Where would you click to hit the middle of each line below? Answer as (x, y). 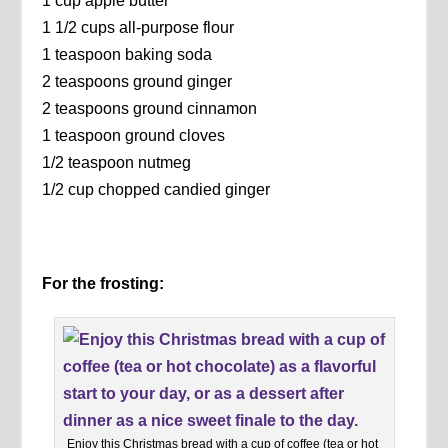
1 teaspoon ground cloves (134, 136)
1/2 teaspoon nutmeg (117, 163)
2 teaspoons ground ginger (137, 82)
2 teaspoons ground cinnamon (150, 109)
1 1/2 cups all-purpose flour (138, 28)
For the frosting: (103, 284)
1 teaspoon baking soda (127, 55)
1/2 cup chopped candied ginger (156, 190)
